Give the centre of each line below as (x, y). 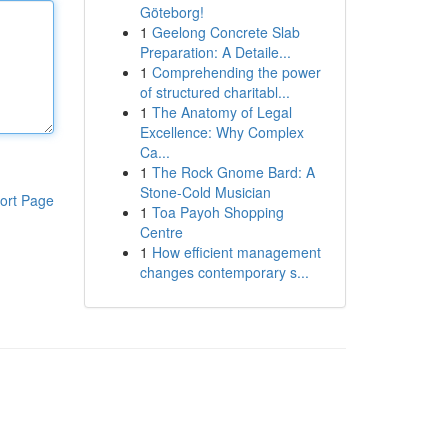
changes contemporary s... (224, 272)
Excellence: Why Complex (221, 132)
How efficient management (236, 252)
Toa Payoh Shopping (217, 212)
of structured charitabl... (214, 92)
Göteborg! (171, 12)
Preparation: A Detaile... (215, 52)
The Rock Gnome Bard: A (233, 172)
